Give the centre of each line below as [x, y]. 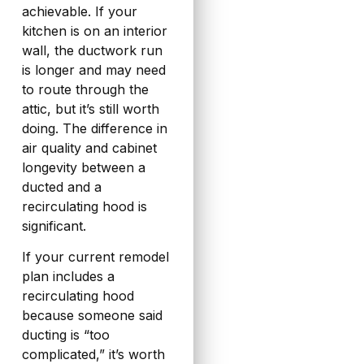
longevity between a [83, 167]
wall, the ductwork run [92, 50]
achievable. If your [79, 11]
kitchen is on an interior [94, 30]
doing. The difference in [94, 128]
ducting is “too [65, 335]
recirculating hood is [84, 206]
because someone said [92, 316]
